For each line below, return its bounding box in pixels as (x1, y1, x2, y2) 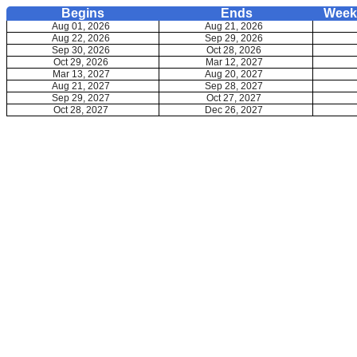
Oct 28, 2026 (206, 45, 261, 56)
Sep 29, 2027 (52, 92, 110, 104)
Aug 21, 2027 (52, 80, 110, 92)
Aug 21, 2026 (205, 21, 263, 32)
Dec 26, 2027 (205, 104, 263, 116)
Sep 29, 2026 (205, 33, 263, 44)
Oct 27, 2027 (206, 92, 261, 104)
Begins (61, 6, 104, 20)
